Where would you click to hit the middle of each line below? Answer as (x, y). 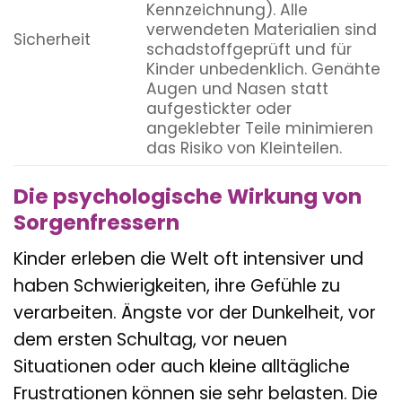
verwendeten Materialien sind (261, 30)
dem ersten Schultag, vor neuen (150, 340)
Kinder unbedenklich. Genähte (263, 70)
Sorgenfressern (96, 222)
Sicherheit (52, 40)
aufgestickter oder (218, 109)
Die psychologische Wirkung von (188, 196)
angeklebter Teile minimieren (259, 129)
